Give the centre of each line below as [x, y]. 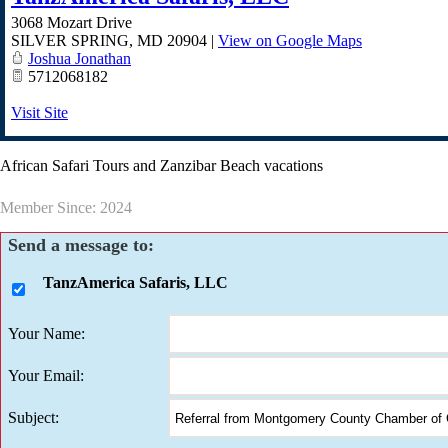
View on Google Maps [290, 41]
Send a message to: [81, 245]
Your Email [44, 376]
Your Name [44, 334]
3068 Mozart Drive [71, 23]
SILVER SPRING [70, 41]
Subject [31, 418]
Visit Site [39, 113]
